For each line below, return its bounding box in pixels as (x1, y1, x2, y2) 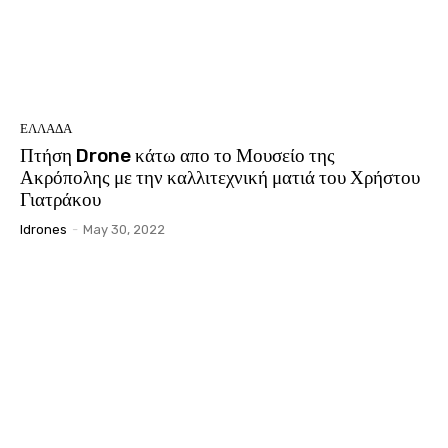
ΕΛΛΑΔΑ (20, 121, 72, 137)
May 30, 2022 (83, 222, 165, 238)
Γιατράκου (20, 188, 101, 212)
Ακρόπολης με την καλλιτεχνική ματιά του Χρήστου (20, 166, 420, 190)
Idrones (20, 222, 67, 238)
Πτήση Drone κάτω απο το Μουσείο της (20, 144, 335, 168)
